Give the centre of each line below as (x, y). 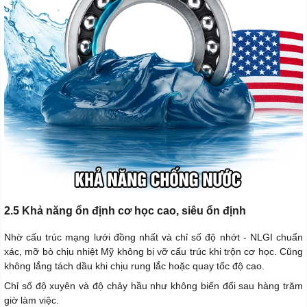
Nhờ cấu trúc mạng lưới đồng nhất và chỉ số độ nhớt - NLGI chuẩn (153, 237)
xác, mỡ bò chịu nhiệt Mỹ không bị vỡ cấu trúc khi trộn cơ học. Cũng (153, 252)
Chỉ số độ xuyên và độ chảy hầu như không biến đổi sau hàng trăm (153, 286)
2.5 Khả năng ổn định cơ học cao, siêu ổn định (125, 211)
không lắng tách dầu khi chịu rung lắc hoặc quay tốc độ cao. (134, 266)
